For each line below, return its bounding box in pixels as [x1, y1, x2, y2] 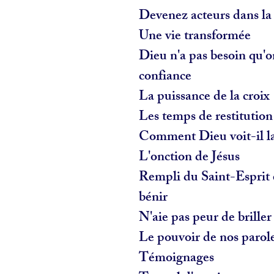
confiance [139, 65, 191, 89]
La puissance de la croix [139, 85, 273, 109]
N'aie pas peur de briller [139, 206, 272, 231]
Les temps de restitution [139, 105, 273, 130]
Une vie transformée [139, 24, 254, 49]
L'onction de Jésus [139, 146, 243, 170]
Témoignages [139, 246, 217, 271]
